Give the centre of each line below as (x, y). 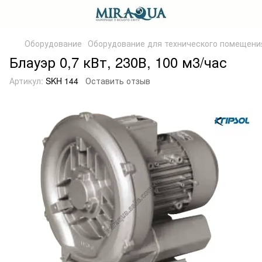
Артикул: (26, 81)
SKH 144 (61, 81)
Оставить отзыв (118, 81)
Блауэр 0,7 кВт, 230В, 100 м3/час (118, 62)
